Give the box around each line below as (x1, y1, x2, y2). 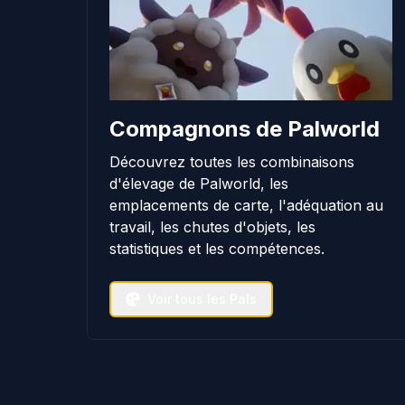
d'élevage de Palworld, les (109, 174, 288, 193)
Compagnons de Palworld (109, 115, 380, 142)
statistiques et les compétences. (109, 239, 325, 258)
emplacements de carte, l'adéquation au (109, 195, 383, 214)
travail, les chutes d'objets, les (109, 217, 316, 236)
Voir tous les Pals (147, 290, 257, 306)
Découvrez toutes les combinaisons (109, 152, 354, 171)
